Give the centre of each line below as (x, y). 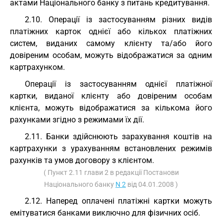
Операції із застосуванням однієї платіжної (118, 84)
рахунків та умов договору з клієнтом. (82, 160)
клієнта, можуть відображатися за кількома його (111, 108)
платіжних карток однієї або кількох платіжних (111, 31)
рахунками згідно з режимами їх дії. (77, 120)
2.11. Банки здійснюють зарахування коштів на (118, 137)
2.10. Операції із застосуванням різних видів (118, 20)
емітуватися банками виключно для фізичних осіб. (105, 213)
